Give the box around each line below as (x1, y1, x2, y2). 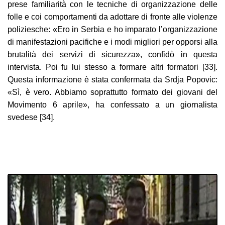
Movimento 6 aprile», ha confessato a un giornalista (8, 100, 217, 109)
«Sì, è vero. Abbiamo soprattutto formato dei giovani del (8, 88, 217, 97)
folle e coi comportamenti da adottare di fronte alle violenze (8, 13, 217, 22)
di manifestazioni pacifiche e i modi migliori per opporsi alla (8, 38, 217, 47)
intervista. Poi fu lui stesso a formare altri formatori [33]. (8, 63, 217, 72)
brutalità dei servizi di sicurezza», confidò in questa (8, 50, 217, 59)
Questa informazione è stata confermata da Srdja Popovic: (8, 75, 217, 84)
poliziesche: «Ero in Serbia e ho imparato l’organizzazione (8, 25, 217, 34)
